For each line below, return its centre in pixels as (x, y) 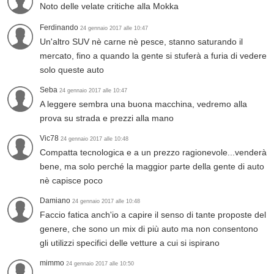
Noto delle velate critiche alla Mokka (109, 6)
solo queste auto (72, 70)
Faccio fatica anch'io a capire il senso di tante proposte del (153, 215)
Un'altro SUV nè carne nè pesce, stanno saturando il (141, 42)
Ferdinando (60, 28)
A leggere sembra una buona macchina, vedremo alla (143, 104)
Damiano (56, 201)
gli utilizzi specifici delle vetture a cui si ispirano (130, 243)
